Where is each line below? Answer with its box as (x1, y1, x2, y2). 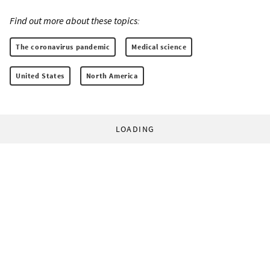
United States (16, 71, 64, 81)
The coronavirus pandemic (16, 42, 110, 52)
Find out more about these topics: (10, 14, 140, 27)
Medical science (131, 42, 187, 52)
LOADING (115, 124, 155, 135)
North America (86, 71, 138, 81)
